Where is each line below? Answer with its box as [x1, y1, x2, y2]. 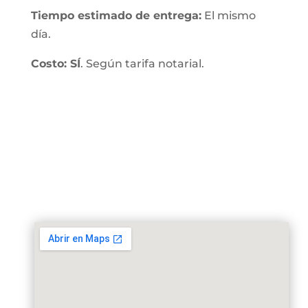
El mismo [201, 9, 256, 22]
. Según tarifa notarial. [80, 57, 204, 70]
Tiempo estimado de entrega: [30, 9, 201, 22]
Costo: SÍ [30, 57, 80, 70]
